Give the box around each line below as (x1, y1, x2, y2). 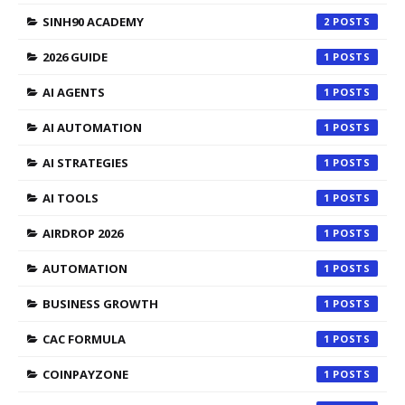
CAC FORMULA (42, 330, 126, 347)
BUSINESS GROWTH (42, 295, 158, 312)
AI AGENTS (42, 83, 105, 100)
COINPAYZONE (42, 365, 128, 382)
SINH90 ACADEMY (42, 13, 144, 30)
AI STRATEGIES (42, 154, 128, 171)
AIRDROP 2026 (42, 224, 123, 241)
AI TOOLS (42, 189, 99, 206)
